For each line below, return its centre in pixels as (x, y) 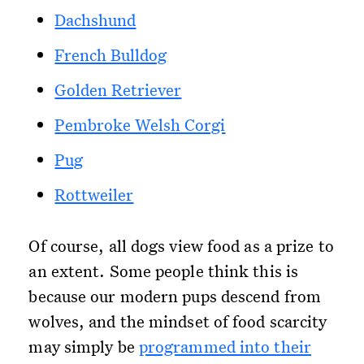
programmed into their (225, 347)
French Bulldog (111, 55)
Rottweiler (94, 195)
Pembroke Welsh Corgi (140, 125)
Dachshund (95, 20)
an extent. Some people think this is (164, 271)
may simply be (84, 347)
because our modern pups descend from (175, 296)
